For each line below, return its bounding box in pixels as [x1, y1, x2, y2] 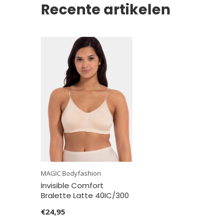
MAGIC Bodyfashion [41, 169, 101, 178]
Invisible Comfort [41, 180, 104, 191]
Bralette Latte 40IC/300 [41, 190, 129, 201]
